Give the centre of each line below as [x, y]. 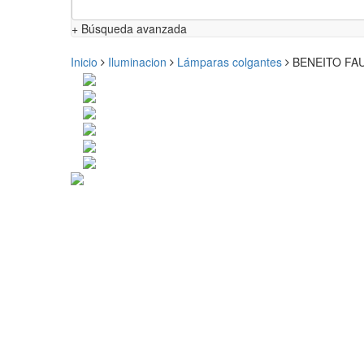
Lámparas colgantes [230, 62]
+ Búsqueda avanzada [129, 28]
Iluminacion [137, 62]
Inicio [86, 62]
